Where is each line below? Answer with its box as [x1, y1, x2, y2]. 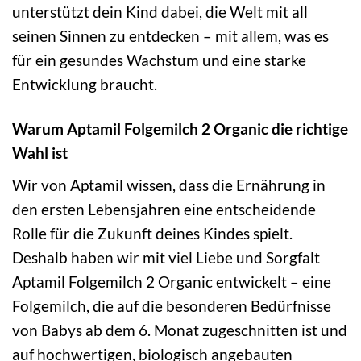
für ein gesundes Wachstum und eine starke [12, 51, 306, 70]
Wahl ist [12, 143, 68, 162]
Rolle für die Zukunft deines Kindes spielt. [12, 223, 293, 243]
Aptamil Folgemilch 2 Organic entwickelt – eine [12, 272, 331, 291]
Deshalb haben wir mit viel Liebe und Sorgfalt [12, 247, 320, 267]
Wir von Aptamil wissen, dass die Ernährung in [12, 175, 326, 194]
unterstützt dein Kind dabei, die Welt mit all [12, 2, 308, 22]
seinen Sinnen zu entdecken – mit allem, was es [12, 27, 329, 46]
